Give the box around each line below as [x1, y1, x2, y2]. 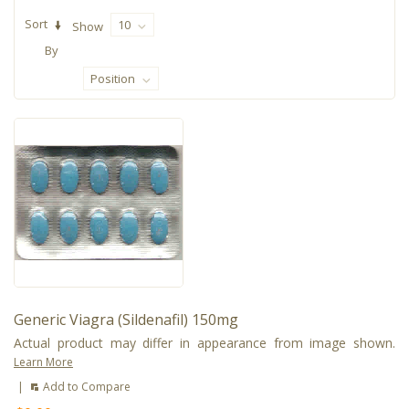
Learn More [14, 353, 73, 370]
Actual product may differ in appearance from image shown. [14, 333, 395, 351]
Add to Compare [43, 378, 131, 394]
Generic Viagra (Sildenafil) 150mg [14, 309, 238, 330]
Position [90, 69, 135, 87]
